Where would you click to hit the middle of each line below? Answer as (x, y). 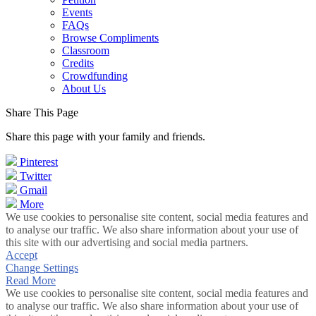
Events (77, 12)
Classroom (86, 50)
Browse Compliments (110, 38)
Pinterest (39, 162)
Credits (78, 63)
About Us (84, 89)
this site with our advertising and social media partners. (127, 242)
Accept (22, 255)
